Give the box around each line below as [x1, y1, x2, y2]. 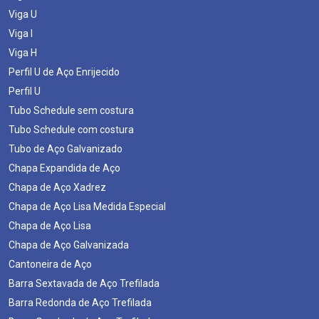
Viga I [9, 27, 33, 39]
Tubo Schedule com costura [9, 123, 134, 135]
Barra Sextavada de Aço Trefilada [9, 277, 159, 289]
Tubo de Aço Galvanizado [9, 142, 122, 155]
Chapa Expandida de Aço [9, 162, 120, 174]
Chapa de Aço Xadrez [9, 181, 106, 193]
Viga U [9, 8, 37, 20]
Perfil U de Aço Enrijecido [9, 66, 120, 78]
